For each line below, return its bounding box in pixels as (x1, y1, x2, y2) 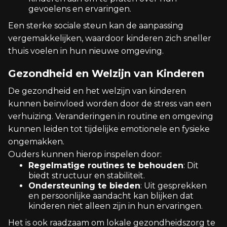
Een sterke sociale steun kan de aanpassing (8, 21, 183, 30)
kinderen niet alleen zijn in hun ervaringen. (28, 201, 203, 211)
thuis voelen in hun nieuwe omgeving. (8, 46, 164, 56)
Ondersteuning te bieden (28, 181, 140, 191)
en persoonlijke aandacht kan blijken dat (28, 191, 194, 201)
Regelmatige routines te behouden (28, 161, 183, 170)
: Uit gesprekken (140, 181, 207, 191)
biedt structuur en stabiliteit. (28, 171, 145, 180)
